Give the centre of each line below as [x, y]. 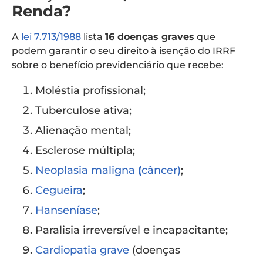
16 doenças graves [150, 36]
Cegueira [59, 190]
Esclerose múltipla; [85, 150]
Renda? [43, 11]
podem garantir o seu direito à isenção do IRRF [124, 50]
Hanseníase [66, 210]
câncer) [161, 170]
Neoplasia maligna [87, 170]
